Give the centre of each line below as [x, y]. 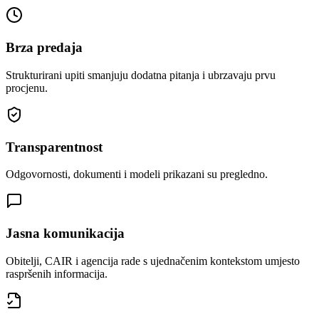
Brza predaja [44, 48]
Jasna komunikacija [65, 234]
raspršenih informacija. [57, 273]
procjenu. [27, 88]
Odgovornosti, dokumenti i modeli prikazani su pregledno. [137, 174]
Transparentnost [54, 147]
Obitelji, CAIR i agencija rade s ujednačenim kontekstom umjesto [153, 261]
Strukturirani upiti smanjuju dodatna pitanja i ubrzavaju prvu [141, 75]
